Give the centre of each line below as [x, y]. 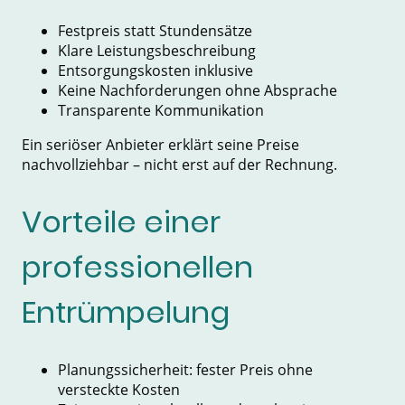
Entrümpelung [126, 312]
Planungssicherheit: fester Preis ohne [185, 369]
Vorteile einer [121, 221]
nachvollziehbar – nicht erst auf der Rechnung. [179, 165]
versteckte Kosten [119, 389]
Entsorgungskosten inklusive [155, 71]
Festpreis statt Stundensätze [155, 31]
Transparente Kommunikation [161, 111]
